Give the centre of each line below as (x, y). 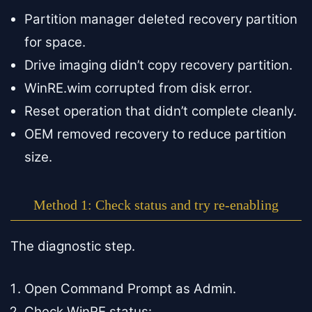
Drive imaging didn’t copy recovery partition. (158, 65)
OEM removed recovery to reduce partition (155, 134)
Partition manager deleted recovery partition (161, 19)
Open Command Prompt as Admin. (130, 288)
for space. (55, 42)
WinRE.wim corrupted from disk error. (138, 88)
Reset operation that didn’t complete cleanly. (161, 111)
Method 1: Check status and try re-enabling (156, 204)
